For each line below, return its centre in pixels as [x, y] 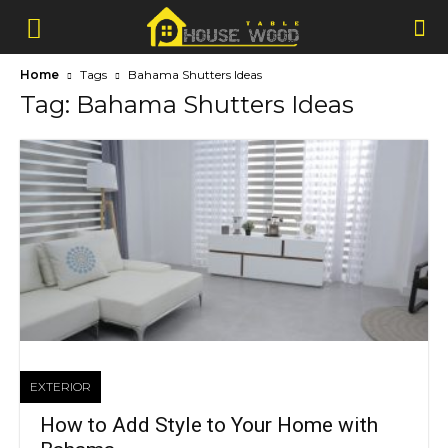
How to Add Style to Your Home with [209, 425]
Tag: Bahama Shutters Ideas [187, 104]
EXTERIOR [60, 387]
